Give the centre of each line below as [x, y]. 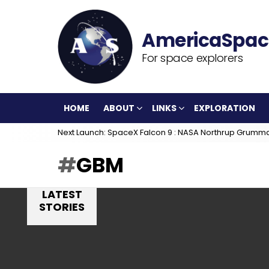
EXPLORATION [225, 108]
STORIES [62, 207]
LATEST [62, 194]
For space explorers [192, 58]
